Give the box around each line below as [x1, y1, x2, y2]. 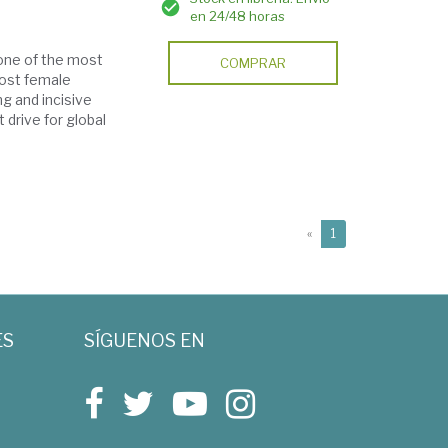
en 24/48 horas [190, 8, 286, 24]
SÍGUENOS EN [83, 330, 205, 351]
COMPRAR [220, 55, 287, 71]
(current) [335, 225, 386, 240]
